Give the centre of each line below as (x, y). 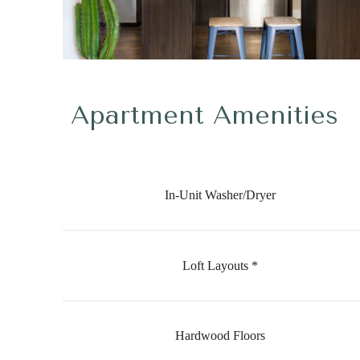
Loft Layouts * (220, 266)
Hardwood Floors (220, 336)
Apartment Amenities (204, 116)
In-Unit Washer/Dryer (220, 195)
